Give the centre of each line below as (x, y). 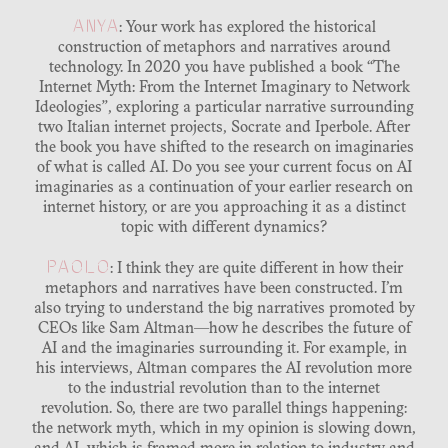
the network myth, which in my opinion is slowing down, (224, 429)
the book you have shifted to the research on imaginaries (224, 148)
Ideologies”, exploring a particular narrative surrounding (224, 108)
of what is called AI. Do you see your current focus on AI (224, 168)
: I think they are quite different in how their (256, 269)
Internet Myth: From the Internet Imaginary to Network (224, 88)
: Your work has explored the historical (247, 28)
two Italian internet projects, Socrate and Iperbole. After (224, 128)
